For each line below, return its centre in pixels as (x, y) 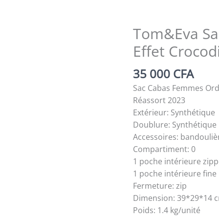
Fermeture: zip (160, 186)
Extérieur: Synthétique (174, 112)
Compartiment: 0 (164, 149)
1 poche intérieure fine (175, 173)
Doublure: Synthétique (175, 124)
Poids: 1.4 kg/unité (167, 210)
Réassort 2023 (159, 100)
